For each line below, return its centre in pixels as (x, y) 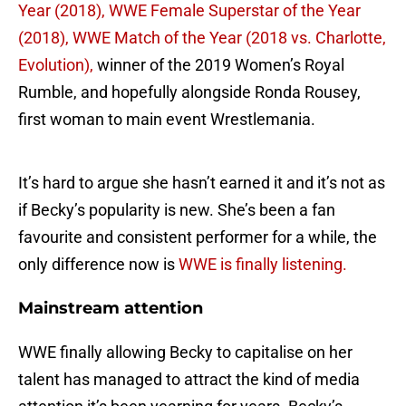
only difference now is (97, 265)
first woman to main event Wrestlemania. (167, 120)
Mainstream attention (111, 309)
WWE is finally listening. (261, 265)
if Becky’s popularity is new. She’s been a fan (177, 210)
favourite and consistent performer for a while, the (198, 237)
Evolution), (56, 65)
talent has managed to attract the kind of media (189, 380)
